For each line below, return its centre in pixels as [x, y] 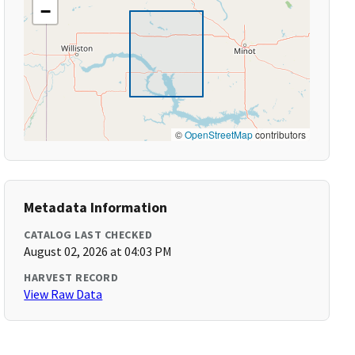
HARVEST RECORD [71, 277]
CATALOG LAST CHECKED [88, 235]
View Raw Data [63, 294]
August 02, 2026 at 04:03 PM [98, 251]
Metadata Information [96, 207]
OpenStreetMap [218, 134]
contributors [279, 134]
